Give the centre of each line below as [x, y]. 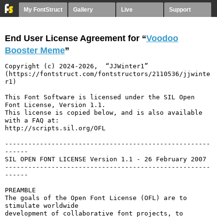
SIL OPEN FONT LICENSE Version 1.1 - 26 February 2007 [106, 159]
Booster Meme [35, 50]
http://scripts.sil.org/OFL [55, 128]
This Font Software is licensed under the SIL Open [100, 97]
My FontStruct [43, 10]
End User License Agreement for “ [76, 38]
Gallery [83, 10]
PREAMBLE [20, 190]
